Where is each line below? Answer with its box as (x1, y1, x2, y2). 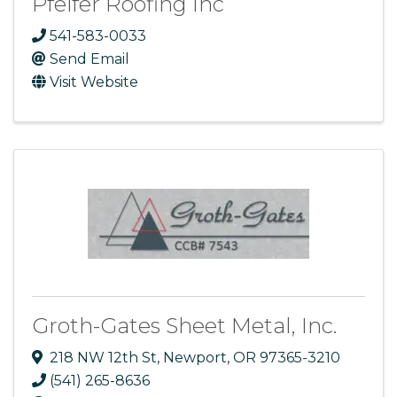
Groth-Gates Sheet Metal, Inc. (32, 312, 337, 339)
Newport (163, 348, 227, 366)
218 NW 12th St (50, 348, 157, 366)
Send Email (50, 50, 129, 67)
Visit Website (50, 73, 138, 90)
